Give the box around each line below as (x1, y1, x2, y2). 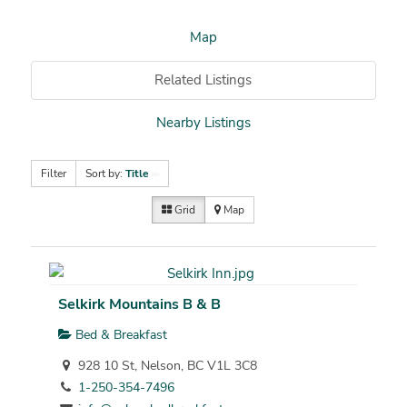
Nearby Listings (155, 114, 251, 133)
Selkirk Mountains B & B (57, 293, 221, 314)
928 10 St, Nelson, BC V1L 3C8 (74, 356, 257, 374)
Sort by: (84, 166, 125, 182)
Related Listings (154, 71, 253, 90)
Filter (40, 166, 66, 182)
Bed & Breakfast (71, 325, 167, 343)
